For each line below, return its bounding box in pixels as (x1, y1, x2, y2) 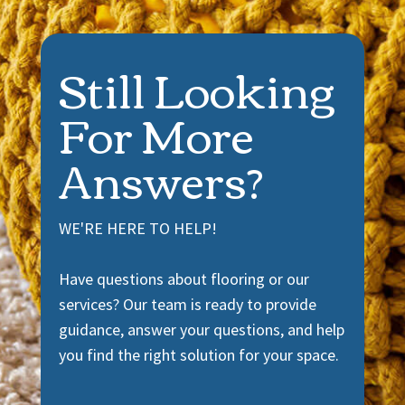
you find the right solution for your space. (58, 344, 339, 366)
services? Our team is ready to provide (58, 294, 316, 316)
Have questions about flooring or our (58, 268, 309, 290)
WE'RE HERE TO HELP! (58, 218, 217, 240)
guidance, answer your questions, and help (58, 319, 344, 341)
